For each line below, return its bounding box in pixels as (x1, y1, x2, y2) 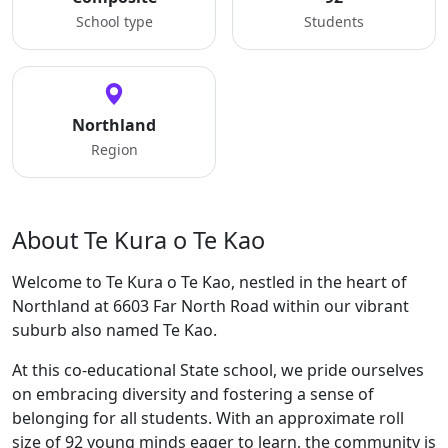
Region (90, 140, 138, 159)
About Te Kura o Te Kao (12, 224, 265, 256)
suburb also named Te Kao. (12, 319, 217, 341)
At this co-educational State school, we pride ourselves (12, 359, 424, 381)
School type (75, 12, 153, 31)
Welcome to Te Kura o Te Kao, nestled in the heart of (12, 271, 407, 293)
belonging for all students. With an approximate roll (12, 407, 404, 429)
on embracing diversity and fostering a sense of (12, 383, 374, 405)
